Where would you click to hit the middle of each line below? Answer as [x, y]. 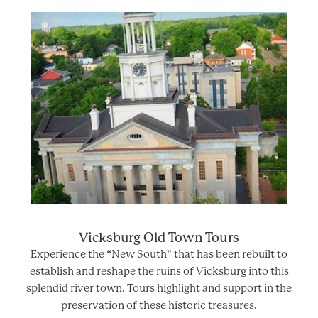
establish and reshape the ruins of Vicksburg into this [159, 272]
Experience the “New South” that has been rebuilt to [159, 254]
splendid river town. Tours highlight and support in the [159, 289]
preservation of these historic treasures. [159, 306]
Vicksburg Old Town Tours [159, 238]
